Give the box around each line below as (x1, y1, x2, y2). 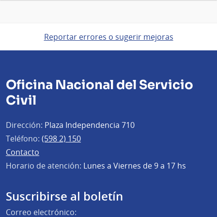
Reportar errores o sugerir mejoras (44, 31, 173, 42)
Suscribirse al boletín (6, 188, 123, 204)
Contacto (6, 146, 39, 157)
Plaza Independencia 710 (43, 119, 135, 130)
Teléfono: (6, 133, 40, 144)
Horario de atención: (6, 160, 81, 171)
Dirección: (6, 119, 43, 130)
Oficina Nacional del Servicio (6, 77, 193, 93)
